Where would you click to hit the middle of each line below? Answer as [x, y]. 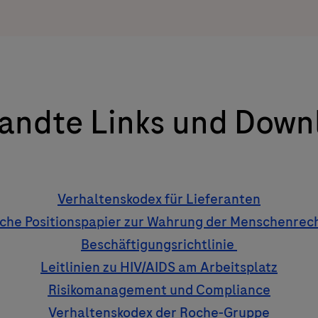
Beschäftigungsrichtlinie [159, 244]
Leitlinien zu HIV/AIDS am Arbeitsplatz [159, 267]
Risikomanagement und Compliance [159, 290]
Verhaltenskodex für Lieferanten [159, 199]
